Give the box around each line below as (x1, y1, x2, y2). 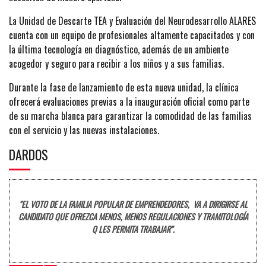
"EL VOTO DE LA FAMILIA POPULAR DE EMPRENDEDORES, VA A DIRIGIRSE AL (18, 197, 248, 210)
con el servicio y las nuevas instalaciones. (9, 122, 159, 137)
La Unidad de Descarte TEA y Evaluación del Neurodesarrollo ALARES (9, 13, 256, 28)
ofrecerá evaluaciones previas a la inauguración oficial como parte (9, 94, 249, 109)
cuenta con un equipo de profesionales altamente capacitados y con (9, 27, 255, 42)
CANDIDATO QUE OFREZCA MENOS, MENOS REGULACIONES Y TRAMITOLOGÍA (18, 210, 248, 223)
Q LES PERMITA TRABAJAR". (91, 222, 175, 235)
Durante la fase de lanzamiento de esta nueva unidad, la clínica (9, 80, 239, 94)
